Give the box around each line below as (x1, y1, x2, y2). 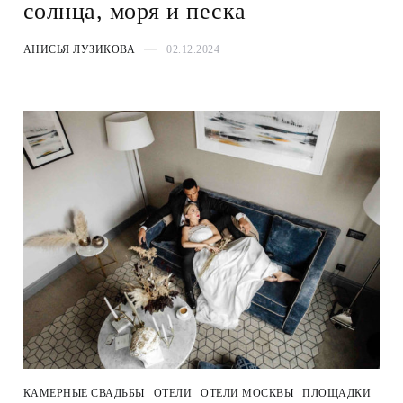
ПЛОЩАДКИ (302, 387, 372, 400)
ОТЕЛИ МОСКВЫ (201, 387, 294, 400)
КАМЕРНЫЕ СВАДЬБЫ (22, 387, 145, 400)
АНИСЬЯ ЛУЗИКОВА (22, 42, 136, 56)
